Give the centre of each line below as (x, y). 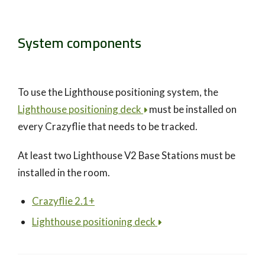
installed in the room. (64, 173)
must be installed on (192, 109)
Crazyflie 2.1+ (63, 201)
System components (80, 43)
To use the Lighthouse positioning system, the (118, 92)
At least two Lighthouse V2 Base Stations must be (127, 156)
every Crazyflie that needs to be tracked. (108, 127)
